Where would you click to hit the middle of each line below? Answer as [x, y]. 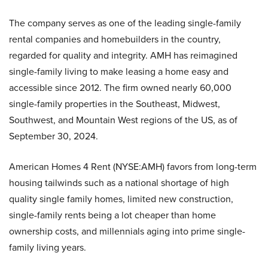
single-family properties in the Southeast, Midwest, [115, 104]
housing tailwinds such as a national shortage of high [119, 183]
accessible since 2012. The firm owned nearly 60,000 [120, 88]
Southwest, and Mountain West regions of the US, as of [123, 120]
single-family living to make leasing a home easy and [119, 72]
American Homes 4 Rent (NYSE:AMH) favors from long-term [133, 167]
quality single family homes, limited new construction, [121, 199]
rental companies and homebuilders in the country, [115, 39]
